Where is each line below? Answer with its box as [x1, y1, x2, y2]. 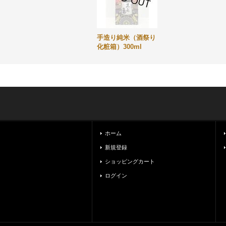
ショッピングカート [105, 158, 155, 164]
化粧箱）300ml [97, 43, 142, 50]
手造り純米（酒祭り [97, 34, 156, 41]
